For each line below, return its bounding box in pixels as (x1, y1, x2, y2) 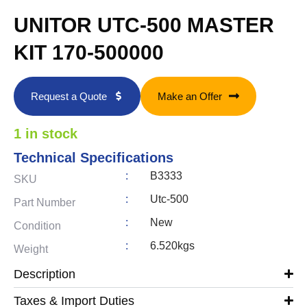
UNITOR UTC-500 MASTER (14, 13, 274, 36)
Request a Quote (31, 90, 107, 102)
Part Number (14, 196, 75, 208)
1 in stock (14, 125, 77, 141)
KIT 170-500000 (14, 40, 164, 64)
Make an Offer (158, 90, 222, 102)
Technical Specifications (14, 149, 173, 165)
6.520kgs (149, 239, 195, 251)
